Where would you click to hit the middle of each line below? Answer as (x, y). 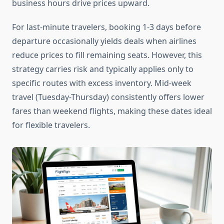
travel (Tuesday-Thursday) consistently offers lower (108, 97)
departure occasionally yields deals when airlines (104, 41)
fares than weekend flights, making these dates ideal (112, 111)
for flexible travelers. (51, 125)
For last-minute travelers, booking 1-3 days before (106, 27)
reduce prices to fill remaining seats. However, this (107, 55)
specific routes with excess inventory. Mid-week (102, 83)
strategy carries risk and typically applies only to (103, 69)
